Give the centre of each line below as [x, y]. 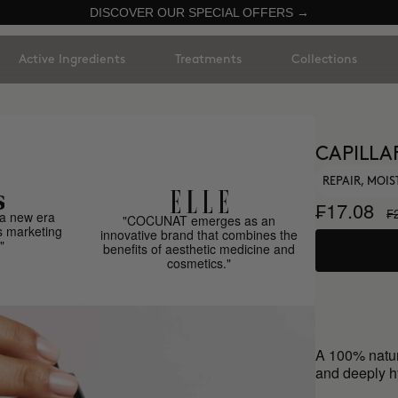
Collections [324, 59]
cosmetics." [199, 263]
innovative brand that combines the [199, 235]
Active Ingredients [72, 59]
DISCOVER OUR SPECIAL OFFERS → [199, 12]
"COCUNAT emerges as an [199, 220]
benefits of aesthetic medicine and [199, 249]
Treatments [208, 59]
